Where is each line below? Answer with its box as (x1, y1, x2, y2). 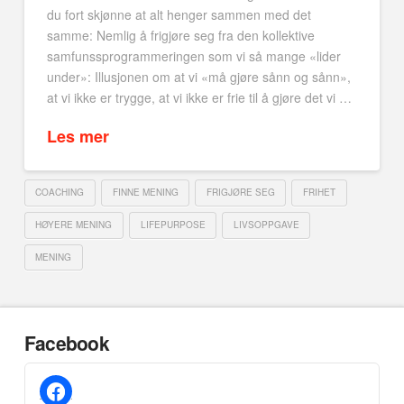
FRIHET (303, 186, 336, 199)
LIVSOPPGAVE (233, 217, 299, 231)
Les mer (46, 124, 109, 148)
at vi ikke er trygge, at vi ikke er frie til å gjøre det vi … (46, 88, 352, 107)
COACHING (35, 186, 85, 199)
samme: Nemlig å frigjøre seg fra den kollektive (46, 26, 315, 45)
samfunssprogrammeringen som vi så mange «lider (46, 47, 341, 66)
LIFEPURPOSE (140, 217, 206, 231)
